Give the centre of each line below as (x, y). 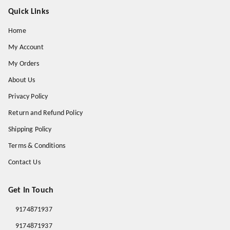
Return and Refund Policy (46, 113)
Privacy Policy (28, 97)
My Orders (24, 64)
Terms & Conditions (37, 146)
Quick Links (28, 12)
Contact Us (24, 163)
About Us (22, 81)
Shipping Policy (30, 130)
